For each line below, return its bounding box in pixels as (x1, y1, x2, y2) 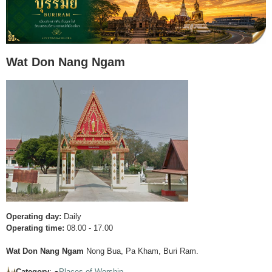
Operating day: (6, 212, 61, 222)
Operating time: (6, 223, 64, 233)
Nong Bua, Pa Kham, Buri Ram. (84, 246, 199, 256)
